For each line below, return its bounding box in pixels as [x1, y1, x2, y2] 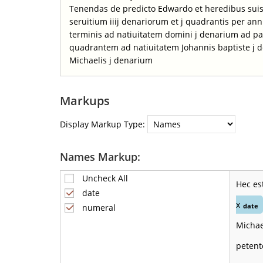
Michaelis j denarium [69, 54, 153, 66]
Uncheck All [82, 173, 128, 184]
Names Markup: [60, 150, 140, 164]
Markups [60, 92, 110, 109]
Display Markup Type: [60, 118, 145, 130]
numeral [82, 202, 116, 214]
